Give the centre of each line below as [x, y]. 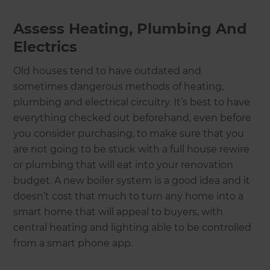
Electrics [46, 46]
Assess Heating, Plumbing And [130, 28]
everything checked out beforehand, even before [133, 118]
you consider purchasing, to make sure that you [129, 133]
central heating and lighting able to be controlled [133, 227]
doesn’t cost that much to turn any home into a [129, 196]
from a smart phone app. [74, 243]
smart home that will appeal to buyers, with [118, 212]
